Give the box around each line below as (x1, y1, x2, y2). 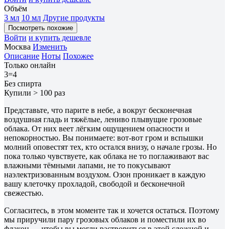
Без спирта (4, 79, 41, 88)
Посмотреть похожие (8, 24, 73, 32)
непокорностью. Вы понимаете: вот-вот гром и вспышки (4, 133, 203, 142)
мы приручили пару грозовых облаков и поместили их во (4, 215, 206, 224)
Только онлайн (4, 60, 56, 70)
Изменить (33, 42, 67, 51)
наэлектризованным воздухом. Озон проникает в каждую (4, 170, 205, 179)
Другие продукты (43, 13, 105, 22)
